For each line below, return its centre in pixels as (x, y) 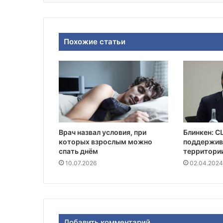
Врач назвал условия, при (103, 132)
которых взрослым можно (106, 142)
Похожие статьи (95, 42)
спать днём (78, 151)
